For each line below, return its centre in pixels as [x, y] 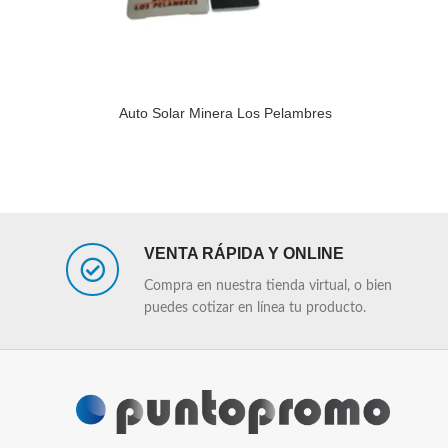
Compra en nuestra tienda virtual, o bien [268, 286]
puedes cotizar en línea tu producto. [255, 308]
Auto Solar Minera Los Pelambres [225, 113]
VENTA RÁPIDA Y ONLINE [244, 253]
